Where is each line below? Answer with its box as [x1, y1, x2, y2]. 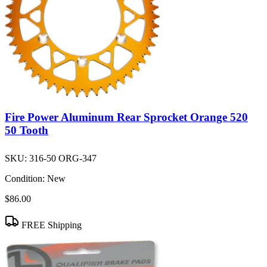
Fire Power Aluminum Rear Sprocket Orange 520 [5, 110, 248, 123]
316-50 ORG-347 [29, 153, 97, 164]
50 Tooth [5, 123, 48, 136]
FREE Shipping [19, 220, 82, 231]
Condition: [5, 173, 45, 184]
